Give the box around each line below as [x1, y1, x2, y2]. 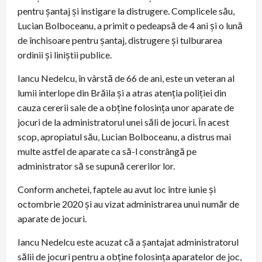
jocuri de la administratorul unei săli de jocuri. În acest [18, 116, 229, 128]
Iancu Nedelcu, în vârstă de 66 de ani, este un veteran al [18, 73, 235, 84]
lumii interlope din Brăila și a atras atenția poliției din [18, 87, 226, 99]
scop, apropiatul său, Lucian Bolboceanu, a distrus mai [18, 131, 231, 143]
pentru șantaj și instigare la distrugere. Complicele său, [18, 5, 235, 17]
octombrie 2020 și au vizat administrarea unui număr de [18, 198, 239, 210]
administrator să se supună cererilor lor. [18, 160, 175, 172]
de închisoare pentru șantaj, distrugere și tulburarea [18, 35, 222, 46]
